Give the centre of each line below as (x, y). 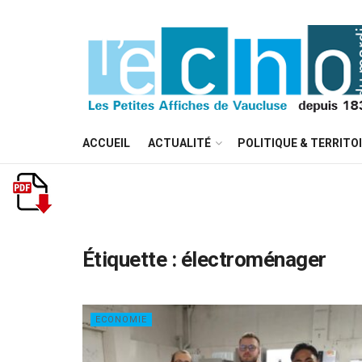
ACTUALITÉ (179, 143)
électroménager (253, 259)
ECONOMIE (121, 320)
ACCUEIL (106, 143)
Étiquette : (132, 259)
